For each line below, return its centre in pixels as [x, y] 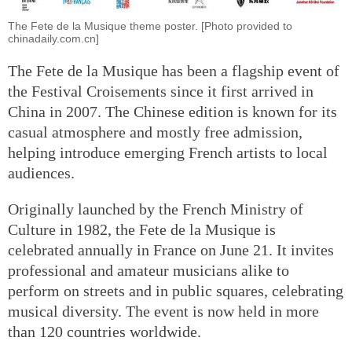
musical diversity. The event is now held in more [163, 311]
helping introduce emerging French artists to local [168, 152]
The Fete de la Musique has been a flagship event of [174, 70]
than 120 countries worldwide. [104, 331]
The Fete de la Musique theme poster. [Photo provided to [150, 26]
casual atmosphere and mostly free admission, [155, 132]
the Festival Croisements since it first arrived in [161, 91]
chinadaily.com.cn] [53, 38]
